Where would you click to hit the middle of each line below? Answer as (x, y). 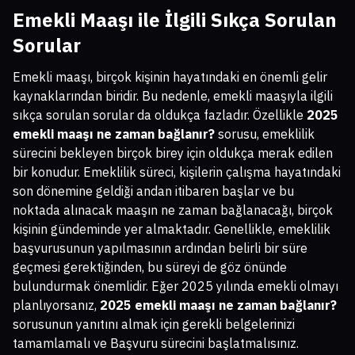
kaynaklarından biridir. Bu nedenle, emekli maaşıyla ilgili (173, 96)
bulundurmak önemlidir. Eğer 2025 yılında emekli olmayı (176, 286)
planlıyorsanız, (56, 305)
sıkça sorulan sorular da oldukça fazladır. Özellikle (160, 115)
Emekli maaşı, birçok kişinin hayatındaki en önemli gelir (170, 77)
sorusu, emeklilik (265, 134)
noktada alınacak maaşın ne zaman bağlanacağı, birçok (173, 210)
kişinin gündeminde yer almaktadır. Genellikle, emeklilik (172, 229)
